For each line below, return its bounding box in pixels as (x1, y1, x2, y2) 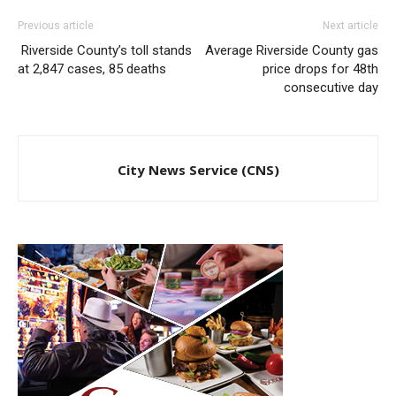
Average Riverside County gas (205, 42, 378, 59)
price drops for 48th (263, 61, 378, 78)
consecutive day (284, 80, 378, 96)
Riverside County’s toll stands (18, 42, 192, 59)
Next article (323, 19, 378, 33)
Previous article (18, 19, 94, 33)
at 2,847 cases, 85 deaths (18, 61, 166, 78)
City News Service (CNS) (117, 161, 279, 179)
